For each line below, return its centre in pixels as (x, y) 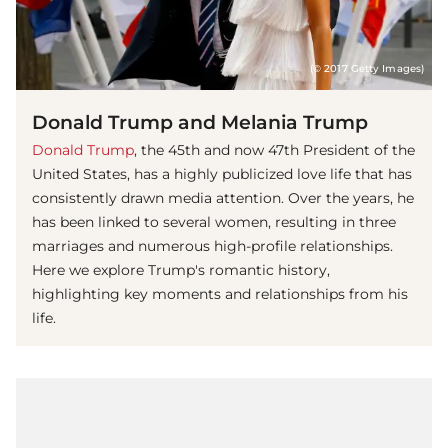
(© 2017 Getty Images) (366, 68)
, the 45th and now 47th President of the (274, 149)
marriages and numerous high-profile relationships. (212, 245)
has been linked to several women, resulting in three (214, 221)
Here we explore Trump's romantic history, (181, 269)
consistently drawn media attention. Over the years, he (223, 197)
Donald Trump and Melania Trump (200, 121)
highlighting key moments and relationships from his (220, 293)
